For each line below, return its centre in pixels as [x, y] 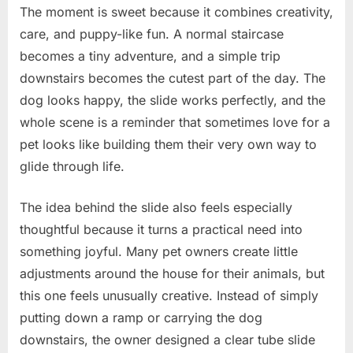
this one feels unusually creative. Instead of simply [169, 295]
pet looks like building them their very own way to [168, 144]
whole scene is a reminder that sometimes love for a [175, 122]
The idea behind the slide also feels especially [156, 207]
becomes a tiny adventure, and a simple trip [150, 56]
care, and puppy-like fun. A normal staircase [152, 33]
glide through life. [72, 166]
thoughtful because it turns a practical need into [161, 229]
